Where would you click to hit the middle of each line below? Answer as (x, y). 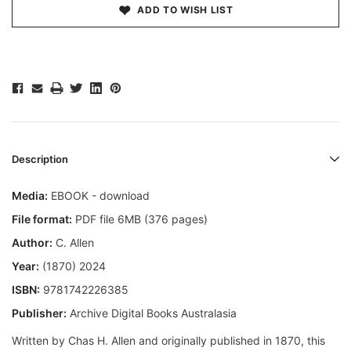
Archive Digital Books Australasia (152, 313)
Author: (32, 243)
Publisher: (39, 313)
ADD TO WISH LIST (185, 10)
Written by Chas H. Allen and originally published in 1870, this (168, 341)
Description (40, 159)
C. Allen (73, 243)
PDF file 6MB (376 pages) (140, 219)
